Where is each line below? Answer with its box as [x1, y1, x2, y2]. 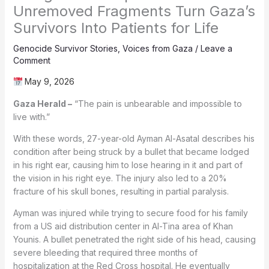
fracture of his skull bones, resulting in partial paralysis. [13, 186, 229, 197]
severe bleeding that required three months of [13, 247, 198, 258]
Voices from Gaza [122, 43, 193, 54]
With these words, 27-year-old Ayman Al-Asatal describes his [13, 133, 255, 144]
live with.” [13, 112, 50, 122]
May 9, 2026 [22, 76, 75, 87]
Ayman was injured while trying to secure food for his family [13, 208, 248, 219]
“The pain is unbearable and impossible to [71, 98, 242, 109]
